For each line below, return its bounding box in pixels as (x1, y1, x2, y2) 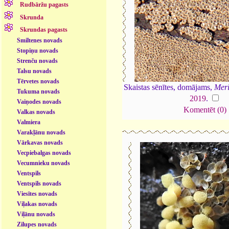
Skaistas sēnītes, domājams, (124, 83, 214, 92)
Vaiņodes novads (17, 98, 62, 106)
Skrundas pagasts (20, 26, 68, 34)
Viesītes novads (17, 190, 58, 198)
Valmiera (17, 119, 41, 126)
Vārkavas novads (17, 139, 63, 147)
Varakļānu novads (17, 129, 66, 136)
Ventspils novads (17, 180, 62, 188)
